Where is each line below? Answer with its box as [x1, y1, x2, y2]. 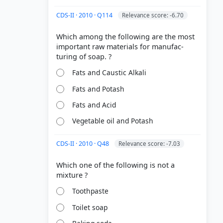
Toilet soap [72, 202, 108, 212]
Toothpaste [72, 186, 109, 196]
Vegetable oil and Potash [72, 116, 154, 126]
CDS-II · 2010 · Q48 [56, 139, 111, 148]
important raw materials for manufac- [56, 41, 184, 51]
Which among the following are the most [56, 31, 195, 41]
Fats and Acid [72, 100, 116, 110]
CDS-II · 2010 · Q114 [56, 10, 114, 19]
